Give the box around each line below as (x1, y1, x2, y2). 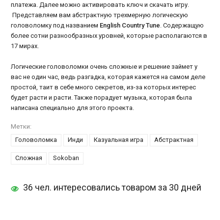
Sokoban (53, 154, 80, 162)
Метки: (11, 123, 32, 131)
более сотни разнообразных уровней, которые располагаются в (11, 32, 208, 40)
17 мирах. (11, 42, 39, 50)
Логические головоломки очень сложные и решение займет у (11, 63, 198, 71)
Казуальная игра (94, 136, 144, 144)
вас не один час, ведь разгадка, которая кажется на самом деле (11, 73, 206, 81)
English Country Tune (100, 22, 161, 29)
